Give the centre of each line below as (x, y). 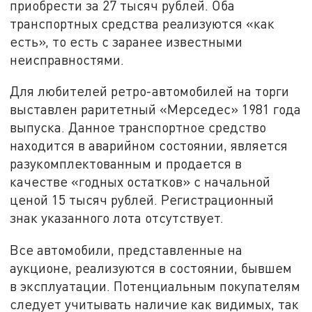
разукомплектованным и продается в (126, 164)
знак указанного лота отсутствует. (117, 218)
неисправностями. (67, 59)
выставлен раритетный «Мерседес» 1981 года (156, 109)
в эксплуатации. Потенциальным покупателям (155, 286)
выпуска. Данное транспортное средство (138, 127)
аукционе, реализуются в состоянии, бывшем (151, 267)
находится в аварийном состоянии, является (149, 146)
